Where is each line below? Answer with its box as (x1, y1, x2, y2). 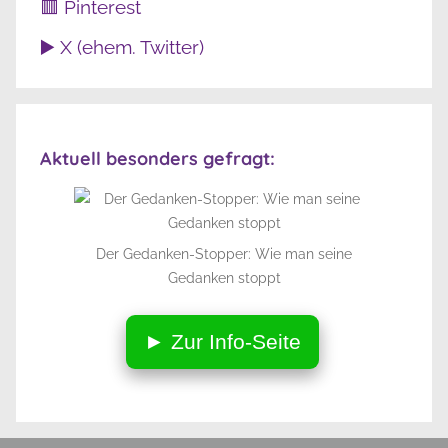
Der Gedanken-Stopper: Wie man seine (96, 245, 352, 262)
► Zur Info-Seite (143, 329, 301, 353)
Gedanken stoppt (167, 269, 281, 286)
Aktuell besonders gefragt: (40, 146, 275, 170)
